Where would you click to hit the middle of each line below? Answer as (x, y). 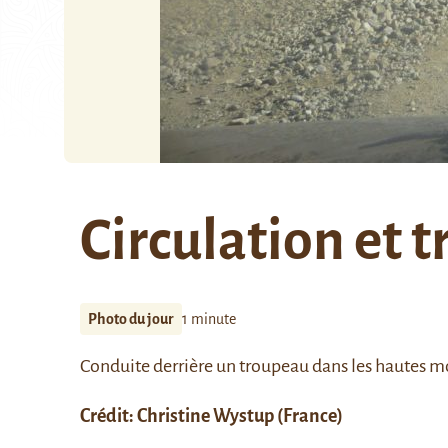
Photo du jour (131, 319)
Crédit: (108, 416)
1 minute (209, 319)
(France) (308, 416)
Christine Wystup (205, 416)
